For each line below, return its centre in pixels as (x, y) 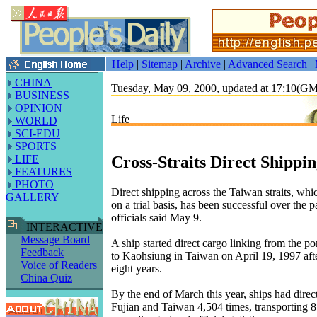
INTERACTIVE (62, 227)
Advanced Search (267, 64)
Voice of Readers (59, 265)
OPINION (37, 108)
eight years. (137, 268)
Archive (203, 64)
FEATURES (42, 172)
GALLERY (33, 197)
